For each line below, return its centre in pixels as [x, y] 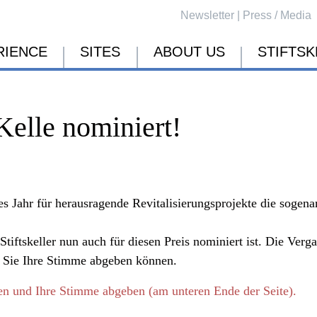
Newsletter [208, 15]
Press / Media [277, 15]
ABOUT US [189, 52]
